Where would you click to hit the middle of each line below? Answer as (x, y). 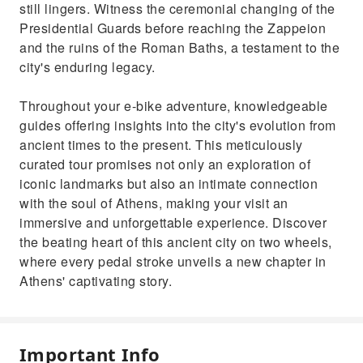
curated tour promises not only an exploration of (165, 164)
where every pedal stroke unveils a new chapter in (173, 261)
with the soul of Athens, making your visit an (154, 203)
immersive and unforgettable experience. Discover (173, 222)
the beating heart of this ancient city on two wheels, (176, 242)
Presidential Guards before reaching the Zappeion (173, 28)
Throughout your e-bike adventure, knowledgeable (174, 106)
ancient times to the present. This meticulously (161, 145)
